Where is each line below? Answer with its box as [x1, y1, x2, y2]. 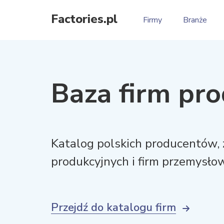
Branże [183, 14, 207, 25]
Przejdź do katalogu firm [51, 200, 176, 215]
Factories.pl [51, 11, 117, 27]
